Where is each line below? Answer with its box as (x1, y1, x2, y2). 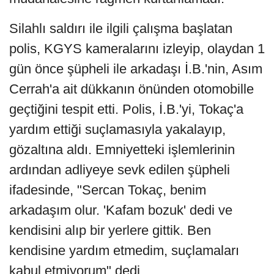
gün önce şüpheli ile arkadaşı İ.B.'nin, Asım (9, 61, 262, 77)
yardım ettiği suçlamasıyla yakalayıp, (9, 122, 226, 138)
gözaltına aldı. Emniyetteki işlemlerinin (9, 142, 235, 158)
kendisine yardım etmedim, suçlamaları (9, 243, 239, 259)
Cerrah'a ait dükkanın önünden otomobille (9, 81, 254, 97)
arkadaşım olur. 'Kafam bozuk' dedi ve (9, 202, 232, 218)
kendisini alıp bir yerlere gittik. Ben (9, 223, 211, 239)
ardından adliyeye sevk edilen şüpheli (9, 162, 230, 178)
